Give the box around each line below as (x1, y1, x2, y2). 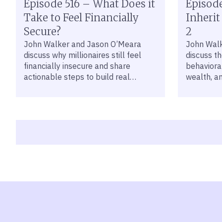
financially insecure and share (24, 61, 130, 71)
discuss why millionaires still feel (24, 50, 141, 60)
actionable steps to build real (24, 72, 130, 82)
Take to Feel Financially (24, 11, 139, 24)
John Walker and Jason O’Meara (24, 39, 141, 49)
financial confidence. (24, 83, 97, 93)
